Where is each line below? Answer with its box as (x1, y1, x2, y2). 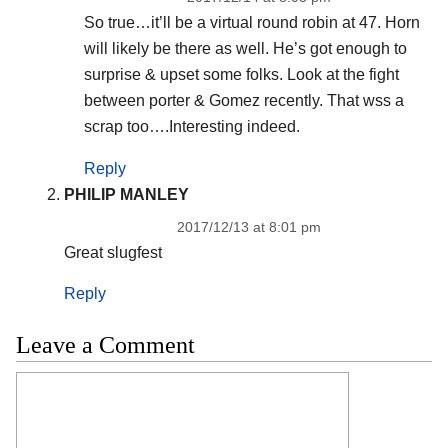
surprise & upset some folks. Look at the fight (83, 65, 399, 83)
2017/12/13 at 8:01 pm (176, 218, 321, 235)
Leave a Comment (16, 332, 195, 359)
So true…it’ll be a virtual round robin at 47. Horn (83, 13, 420, 31)
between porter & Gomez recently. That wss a (83, 91, 404, 109)
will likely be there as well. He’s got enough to (83, 39, 407, 57)
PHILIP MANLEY (63, 185, 189, 203)
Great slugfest (63, 243, 162, 261)
